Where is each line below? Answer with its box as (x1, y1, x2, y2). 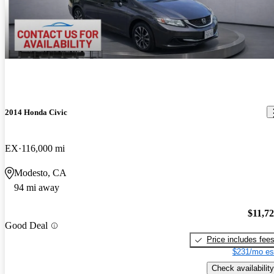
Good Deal (5, 220, 48, 231)
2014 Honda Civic (5, 107, 67, 117)
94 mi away (14, 182, 59, 193)
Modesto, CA (14, 167, 67, 178)
